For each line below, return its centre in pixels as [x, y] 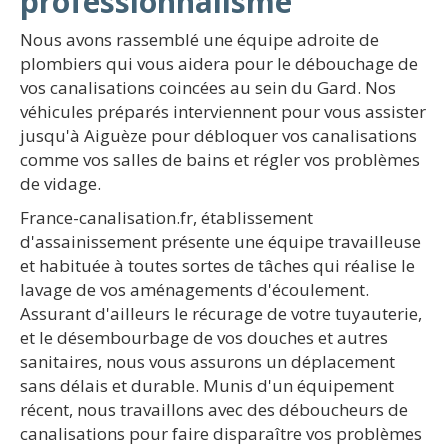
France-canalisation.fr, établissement [166, 217]
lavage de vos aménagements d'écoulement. [194, 289]
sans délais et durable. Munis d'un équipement [207, 385]
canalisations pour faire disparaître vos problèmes [221, 433]
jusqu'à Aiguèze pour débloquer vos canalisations [218, 135]
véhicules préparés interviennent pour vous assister [223, 111]
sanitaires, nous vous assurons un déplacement [207, 361]
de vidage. [60, 183]
